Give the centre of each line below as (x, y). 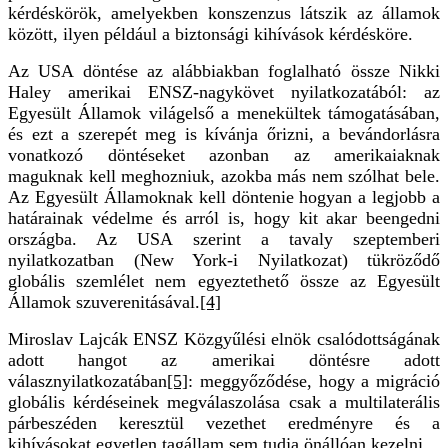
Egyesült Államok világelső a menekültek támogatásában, (224, 112)
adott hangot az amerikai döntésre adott (224, 359)
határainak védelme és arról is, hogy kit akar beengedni (224, 217)
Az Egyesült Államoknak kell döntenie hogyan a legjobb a (224, 196)
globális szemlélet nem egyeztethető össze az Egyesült (224, 280)
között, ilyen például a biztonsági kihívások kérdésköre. (210, 33)
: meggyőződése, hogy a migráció (314, 380)
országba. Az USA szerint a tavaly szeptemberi (224, 238)
